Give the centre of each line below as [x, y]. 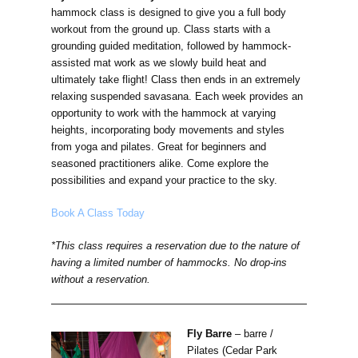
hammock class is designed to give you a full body [169, 13]
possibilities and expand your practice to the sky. [164, 181]
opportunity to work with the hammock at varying [163, 113]
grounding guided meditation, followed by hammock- [171, 46]
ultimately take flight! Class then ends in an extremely [176, 80]
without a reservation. [101, 280]
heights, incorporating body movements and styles [168, 130]
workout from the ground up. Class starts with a [161, 30]
